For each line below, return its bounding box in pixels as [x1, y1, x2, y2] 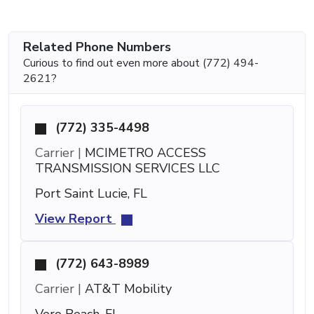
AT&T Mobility [81, 280, 172, 297]
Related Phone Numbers [23, 38, 171, 55]
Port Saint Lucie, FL [35, 184, 147, 202]
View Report [35, 210, 116, 227]
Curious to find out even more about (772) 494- [23, 55, 259, 71]
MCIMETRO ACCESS [81, 144, 206, 161]
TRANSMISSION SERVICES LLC [35, 159, 220, 177]
